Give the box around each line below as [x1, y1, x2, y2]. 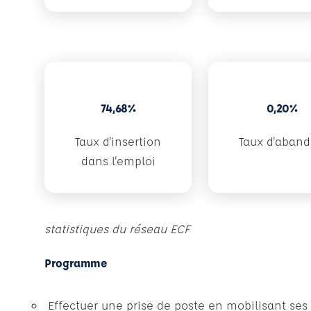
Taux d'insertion [75, 134, 162, 149]
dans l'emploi [81, 153, 155, 168]
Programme [44, 255, 108, 270]
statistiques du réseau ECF [44, 221, 190, 236]
